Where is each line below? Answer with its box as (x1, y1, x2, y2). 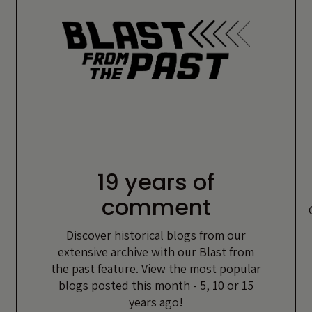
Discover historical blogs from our (66, 226, 246, 243)
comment (101, 191, 211, 223)
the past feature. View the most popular (51, 260, 261, 276)
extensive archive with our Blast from (58, 243, 254, 260)
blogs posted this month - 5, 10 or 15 (58, 276, 253, 293)
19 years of (97, 166, 214, 198)
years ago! (129, 293, 183, 310)
